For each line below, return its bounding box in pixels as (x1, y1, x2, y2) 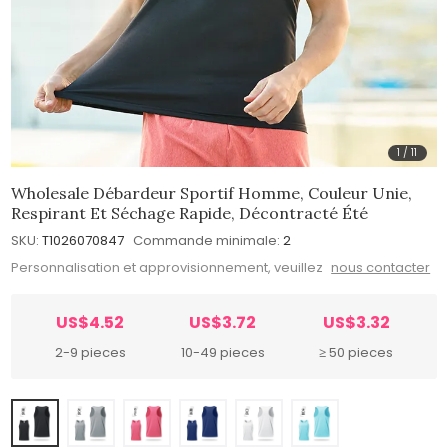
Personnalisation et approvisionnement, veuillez (11, 258, 327, 278)
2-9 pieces (54, 343, 126, 363)
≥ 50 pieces (319, 343, 394, 363)
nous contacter (331, 258, 431, 278)
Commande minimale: (133, 230, 281, 250)
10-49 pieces (180, 343, 265, 363)
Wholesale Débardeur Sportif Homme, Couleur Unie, (11, 182, 413, 203)
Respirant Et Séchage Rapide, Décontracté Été (11, 202, 369, 223)
